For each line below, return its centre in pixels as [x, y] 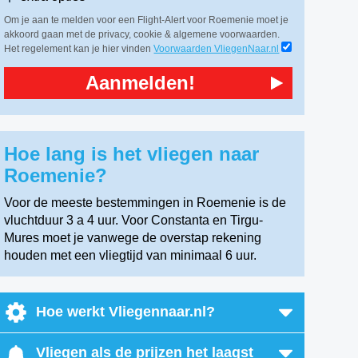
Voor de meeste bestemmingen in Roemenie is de [145, 203]
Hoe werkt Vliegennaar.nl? [126, 312]
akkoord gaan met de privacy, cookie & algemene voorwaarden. [142, 34]
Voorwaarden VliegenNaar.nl [217, 49]
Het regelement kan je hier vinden [79, 49]
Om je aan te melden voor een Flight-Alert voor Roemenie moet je [147, 20]
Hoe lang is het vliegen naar [132, 154]
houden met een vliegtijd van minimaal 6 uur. [131, 255]
